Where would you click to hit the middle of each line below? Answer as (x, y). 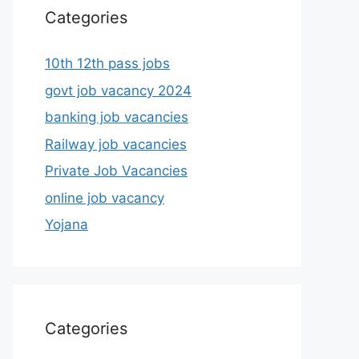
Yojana (67, 224)
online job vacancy (105, 198)
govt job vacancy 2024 (118, 90)
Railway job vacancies (116, 144)
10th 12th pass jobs (107, 63)
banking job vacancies (117, 117)
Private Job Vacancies (116, 171)
